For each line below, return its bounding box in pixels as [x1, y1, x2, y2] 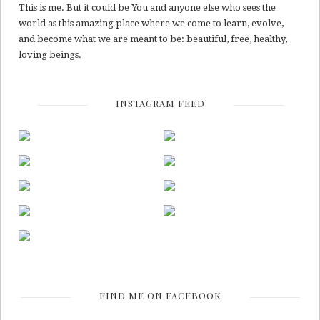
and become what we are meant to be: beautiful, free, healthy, [19, 33, 287, 44]
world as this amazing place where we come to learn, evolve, [19, 17, 284, 29]
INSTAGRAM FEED [115, 96, 205, 109]
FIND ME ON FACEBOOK [99, 289, 221, 302]
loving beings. [19, 49, 81, 60]
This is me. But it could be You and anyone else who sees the [19, 1, 276, 13]
